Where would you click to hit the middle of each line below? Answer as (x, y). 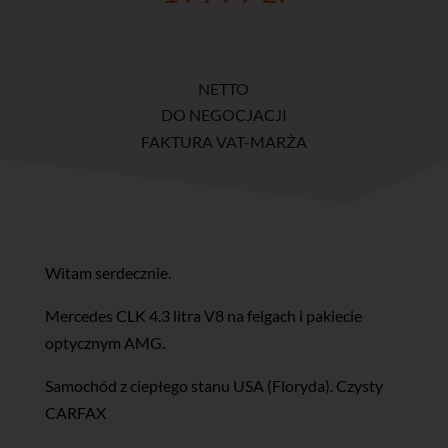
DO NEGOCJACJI (223, 115)
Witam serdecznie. (107, 273)
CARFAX (75, 413)
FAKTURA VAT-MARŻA (223, 142)
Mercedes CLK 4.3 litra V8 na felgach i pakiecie (203, 316)
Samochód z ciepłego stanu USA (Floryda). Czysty (213, 386)
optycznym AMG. (104, 343)
